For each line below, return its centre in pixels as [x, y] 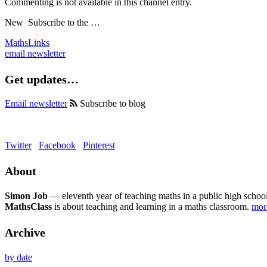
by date [18, 257]
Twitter [18, 145]
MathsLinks [27, 42]
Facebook [57, 145]
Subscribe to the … [62, 22]
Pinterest [99, 145]
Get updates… [42, 79]
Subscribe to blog [111, 104]
